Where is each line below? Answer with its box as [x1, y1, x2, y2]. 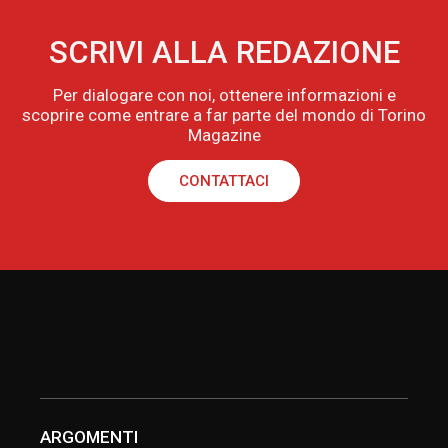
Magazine [187, 125, 261, 146]
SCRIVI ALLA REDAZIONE [48, 33, 400, 71]
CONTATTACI [179, 172, 269, 191]
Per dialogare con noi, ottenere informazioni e [52, 85, 396, 106]
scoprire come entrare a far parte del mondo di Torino [22, 105, 426, 126]
